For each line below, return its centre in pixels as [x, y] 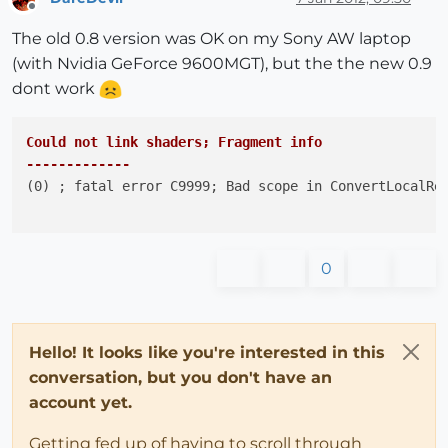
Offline [50, 14]
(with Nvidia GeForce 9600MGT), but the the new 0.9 [222, 63]
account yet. [80, 402]
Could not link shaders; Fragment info [174, 141]
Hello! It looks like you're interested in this [207, 352]
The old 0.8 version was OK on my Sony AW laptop [211, 38]
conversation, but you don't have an [180, 377]
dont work [55, 88]
